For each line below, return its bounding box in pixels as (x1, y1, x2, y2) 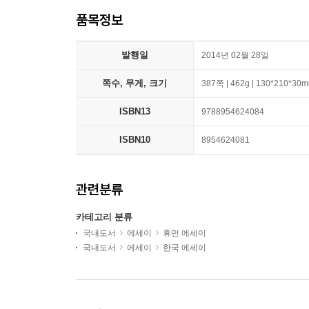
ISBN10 (119, 134, 150, 145)
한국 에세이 (163, 243, 206, 252)
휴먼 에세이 (163, 228, 206, 238)
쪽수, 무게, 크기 (102, 78, 167, 88)
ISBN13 (119, 106, 150, 117)
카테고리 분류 (76, 212, 132, 222)
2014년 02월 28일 (201, 50, 269, 60)
